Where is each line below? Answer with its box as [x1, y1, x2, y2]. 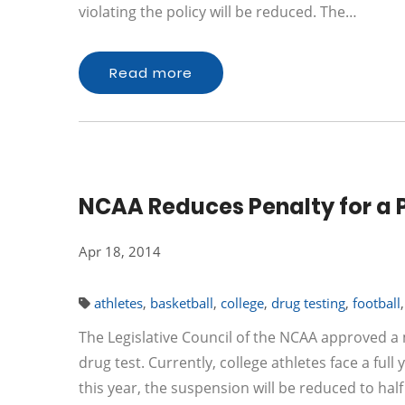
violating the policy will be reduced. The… [79, 2, 357, 22]
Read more [109, 63, 193, 82]
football [353, 294, 400, 312]
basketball [150, 294, 213, 312]
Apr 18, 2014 [79, 242, 161, 260]
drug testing [271, 294, 345, 312]
